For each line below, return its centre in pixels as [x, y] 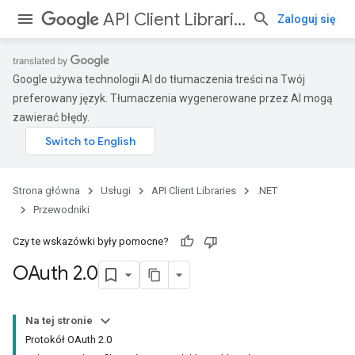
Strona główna [46, 191]
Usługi [116, 191]
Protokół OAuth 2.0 [69, 340]
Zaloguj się [307, 19]
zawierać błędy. [51, 117]
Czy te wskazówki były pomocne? [91, 241]
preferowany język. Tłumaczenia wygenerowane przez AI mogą [173, 98]
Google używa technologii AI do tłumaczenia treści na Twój [159, 79]
